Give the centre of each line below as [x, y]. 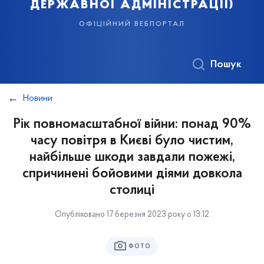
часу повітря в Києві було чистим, [132, 141]
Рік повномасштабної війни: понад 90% [132, 124]
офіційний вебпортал [132, 24]
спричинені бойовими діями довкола [132, 174]
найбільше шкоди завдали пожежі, [132, 157]
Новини [38, 98]
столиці [132, 190]
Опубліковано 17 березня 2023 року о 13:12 [132, 215]
